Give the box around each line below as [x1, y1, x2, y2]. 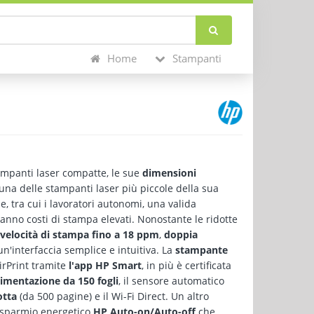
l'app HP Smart [69, 259, 142, 272]
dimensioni [142, 166, 196, 179]
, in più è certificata [142, 259, 231, 272]
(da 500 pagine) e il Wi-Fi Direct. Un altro [17, 289, 209, 303]
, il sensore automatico [118, 274, 224, 287]
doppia [164, 228, 198, 241]
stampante [175, 243, 228, 257]
